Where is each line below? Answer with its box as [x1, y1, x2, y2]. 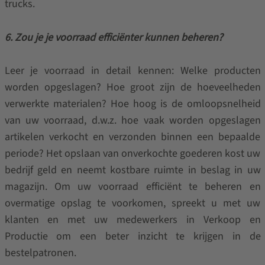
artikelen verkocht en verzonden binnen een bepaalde [4, 130, 261, 144]
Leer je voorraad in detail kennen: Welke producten [4, 63, 261, 78]
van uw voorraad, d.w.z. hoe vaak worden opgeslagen [4, 113, 261, 128]
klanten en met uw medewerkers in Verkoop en [4, 212, 261, 227]
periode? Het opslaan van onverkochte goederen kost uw [4, 146, 261, 161]
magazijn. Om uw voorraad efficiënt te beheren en [4, 179, 261, 194]
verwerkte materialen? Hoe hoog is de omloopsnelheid [4, 96, 261, 111]
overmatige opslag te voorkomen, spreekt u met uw [4, 196, 261, 211]
